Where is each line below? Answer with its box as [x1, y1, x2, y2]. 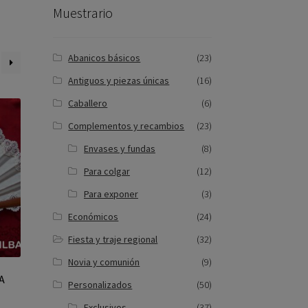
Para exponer [83, 188, 138, 201]
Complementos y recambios [68, 120, 185, 133]
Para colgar [83, 165, 130, 178]
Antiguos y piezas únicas [68, 74, 170, 87]
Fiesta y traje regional [68, 233, 158, 246]
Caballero [68, 97, 108, 110]
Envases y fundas [83, 142, 155, 155]
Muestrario [52, 3, 113, 21]
